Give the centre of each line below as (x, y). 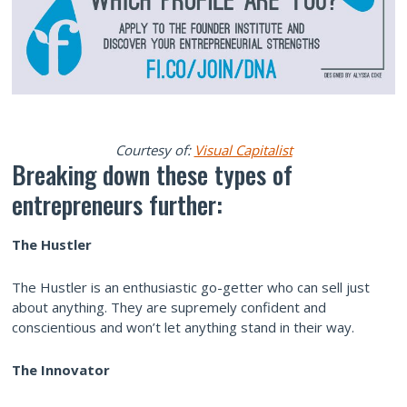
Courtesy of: (154, 150)
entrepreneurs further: (117, 205)
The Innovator (61, 370)
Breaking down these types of (152, 175)
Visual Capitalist (243, 150)
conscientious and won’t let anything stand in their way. (183, 328)
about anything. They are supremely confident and (169, 308)
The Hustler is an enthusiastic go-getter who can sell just (191, 288)
